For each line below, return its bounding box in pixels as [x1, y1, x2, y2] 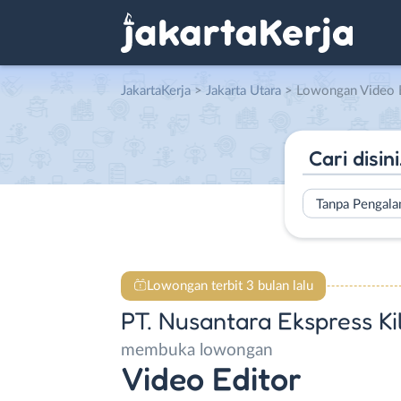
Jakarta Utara [206, 84, 281, 98]
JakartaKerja [121, 84, 191, 98]
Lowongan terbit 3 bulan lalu [146, 278, 313, 293]
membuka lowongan [121, 342, 273, 359]
